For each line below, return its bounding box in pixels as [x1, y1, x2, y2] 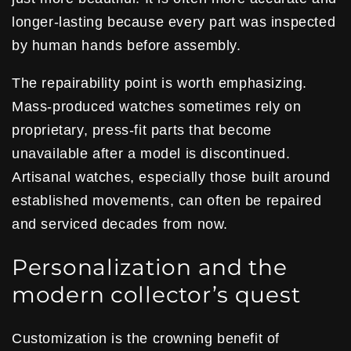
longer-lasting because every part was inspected [12, 13, 336, 30]
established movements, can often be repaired [12, 192, 322, 208]
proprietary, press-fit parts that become [12, 121, 273, 138]
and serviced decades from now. [12, 215, 229, 232]
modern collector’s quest [12, 280, 301, 308]
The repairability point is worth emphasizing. [12, 74, 308, 91]
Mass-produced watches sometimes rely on [12, 98, 302, 114]
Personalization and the [12, 253, 288, 280]
